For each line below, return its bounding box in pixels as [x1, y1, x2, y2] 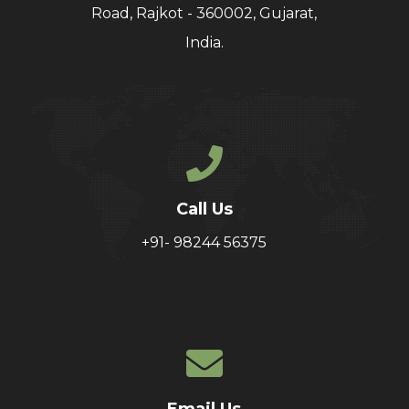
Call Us [175, 198, 233, 219]
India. [184, 33, 224, 51]
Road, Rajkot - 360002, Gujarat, [91, 4, 318, 22]
